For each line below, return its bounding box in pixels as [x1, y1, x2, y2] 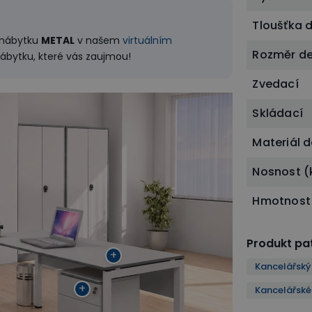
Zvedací [252, 76, 299, 92]
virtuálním [123, 33, 172, 47]
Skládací [252, 105, 303, 121]
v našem [75, 33, 123, 47]
